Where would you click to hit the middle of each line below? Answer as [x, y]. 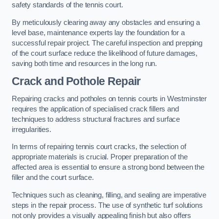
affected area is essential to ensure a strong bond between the [108, 167]
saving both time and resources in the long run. [85, 63]
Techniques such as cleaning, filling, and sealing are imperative [109, 195]
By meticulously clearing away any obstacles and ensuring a [106, 22]
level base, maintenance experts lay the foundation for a [98, 33]
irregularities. [32, 129]
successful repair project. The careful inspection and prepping [107, 43]
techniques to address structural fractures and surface [96, 119]
